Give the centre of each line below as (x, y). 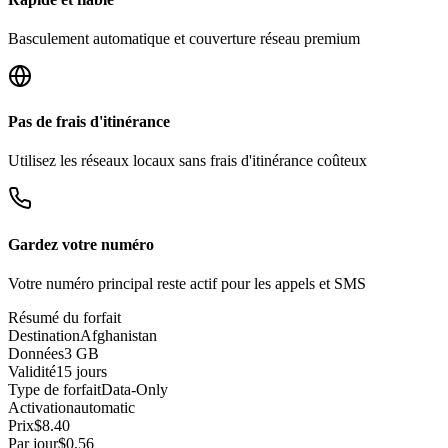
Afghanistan (118, 335)
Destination (44, 335)
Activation (41, 407)
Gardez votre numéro (81, 244)
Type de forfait (54, 389)
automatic (104, 407)
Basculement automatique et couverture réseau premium (184, 38)
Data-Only (134, 389)
